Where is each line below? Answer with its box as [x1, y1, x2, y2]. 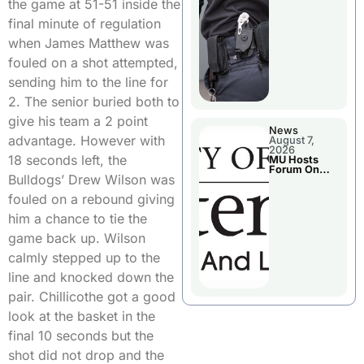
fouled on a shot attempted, [8, 54, 178, 71]
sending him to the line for [8, 74, 168, 91]
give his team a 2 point [8, 113, 148, 130]
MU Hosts [269, 154, 318, 167]
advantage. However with [8, 132, 165, 149]
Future [269, 193, 303, 206]
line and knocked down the [8, 269, 174, 286]
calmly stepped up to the [8, 249, 160, 266]
